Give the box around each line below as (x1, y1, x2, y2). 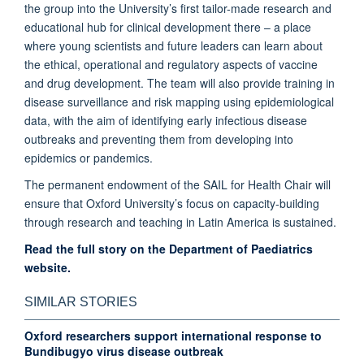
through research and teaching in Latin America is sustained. (24, 213, 336, 230)
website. (24, 258, 74, 275)
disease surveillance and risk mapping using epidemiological (24, 93, 334, 110)
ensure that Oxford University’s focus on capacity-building (24, 194, 319, 211)
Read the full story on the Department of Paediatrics (24, 240, 313, 257)
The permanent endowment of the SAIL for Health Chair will (24, 175, 331, 193)
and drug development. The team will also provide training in (24, 74, 335, 91)
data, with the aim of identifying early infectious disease (24, 111, 307, 128)
